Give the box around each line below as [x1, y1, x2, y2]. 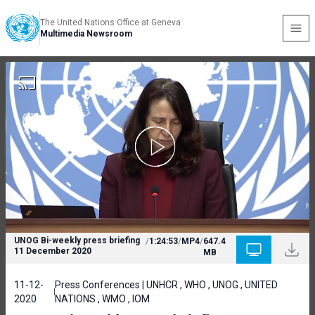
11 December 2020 [14, 246, 91, 256]
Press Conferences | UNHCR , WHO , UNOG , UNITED [54, 279, 278, 290]
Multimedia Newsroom [40, 29, 132, 39]
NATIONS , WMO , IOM [54, 293, 150, 304]
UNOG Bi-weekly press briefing [14, 236, 140, 245]
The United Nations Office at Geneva [40, 18, 181, 27]
